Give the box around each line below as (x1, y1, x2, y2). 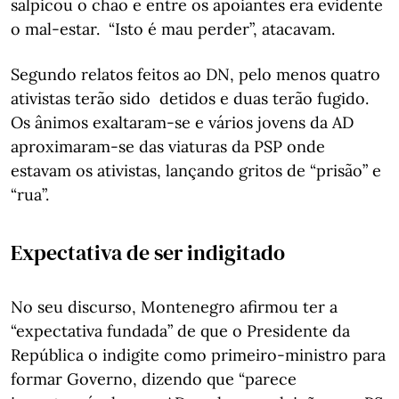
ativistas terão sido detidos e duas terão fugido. (11, 87, 369, 109)
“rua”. (11, 183, 49, 205)
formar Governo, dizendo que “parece (11, 368, 297, 389)
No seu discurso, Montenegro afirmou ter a (11, 296, 338, 317)
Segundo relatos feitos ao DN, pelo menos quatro (11, 63, 380, 85)
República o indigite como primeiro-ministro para (11, 344, 386, 365)
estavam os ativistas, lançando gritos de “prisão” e (11, 159, 381, 181)
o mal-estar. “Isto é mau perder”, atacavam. (11, 18, 344, 39)
